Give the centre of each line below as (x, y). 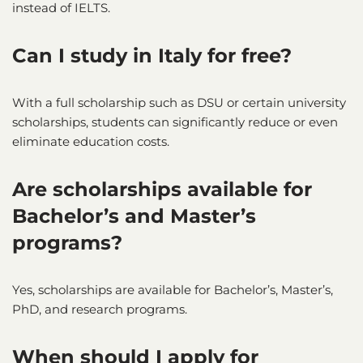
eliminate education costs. (91, 141)
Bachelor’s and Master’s (134, 216)
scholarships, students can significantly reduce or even (175, 122)
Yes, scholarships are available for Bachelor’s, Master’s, (173, 289)
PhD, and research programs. (100, 309)
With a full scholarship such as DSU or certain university (179, 102)
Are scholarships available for (162, 189)
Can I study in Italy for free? (152, 55)
